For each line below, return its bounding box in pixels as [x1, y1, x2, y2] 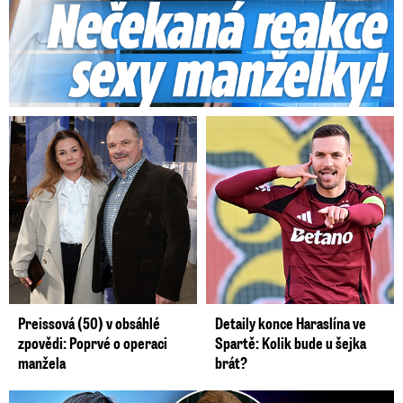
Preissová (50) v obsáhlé [18, 312, 160, 335]
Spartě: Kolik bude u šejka [215, 332, 366, 354]
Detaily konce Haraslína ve [215, 312, 366, 335]
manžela [18, 352, 66, 374]
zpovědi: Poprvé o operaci [18, 332, 167, 354]
